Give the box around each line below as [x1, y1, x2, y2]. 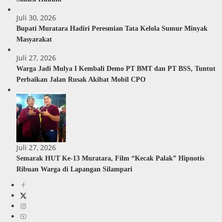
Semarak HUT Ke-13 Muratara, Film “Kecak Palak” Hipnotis [16, 154, 204, 162]
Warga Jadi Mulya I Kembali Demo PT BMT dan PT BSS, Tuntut [16, 64, 216, 72]
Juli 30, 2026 [16, 12, 56, 22]
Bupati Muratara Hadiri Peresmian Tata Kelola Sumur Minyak [16, 24, 208, 32]
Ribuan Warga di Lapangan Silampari [16, 165, 132, 173]
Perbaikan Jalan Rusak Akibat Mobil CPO [16, 75, 146, 83]
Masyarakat [16, 35, 52, 43]
